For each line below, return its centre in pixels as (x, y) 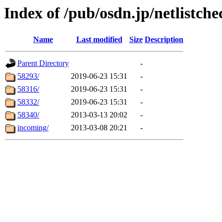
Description (164, 40)
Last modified (99, 40)
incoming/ (33, 128)
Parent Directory (43, 63)
